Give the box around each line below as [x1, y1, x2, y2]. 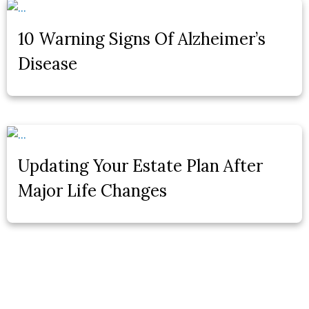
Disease [18, 53, 77, 75]
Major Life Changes [18, 179, 167, 201]
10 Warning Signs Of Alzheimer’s [18, 28, 266, 50]
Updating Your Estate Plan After [18, 154, 263, 177]
